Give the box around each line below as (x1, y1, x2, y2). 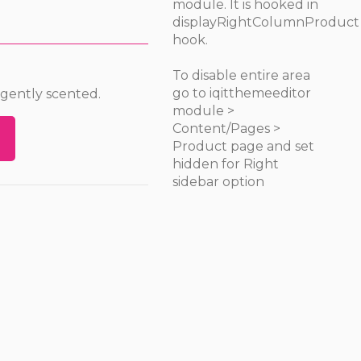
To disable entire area (172, 67, 311, 83)
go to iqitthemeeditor (172, 85, 312, 101)
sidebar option (172, 173, 265, 189)
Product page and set (172, 138, 315, 154)
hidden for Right (172, 156, 280, 172)
